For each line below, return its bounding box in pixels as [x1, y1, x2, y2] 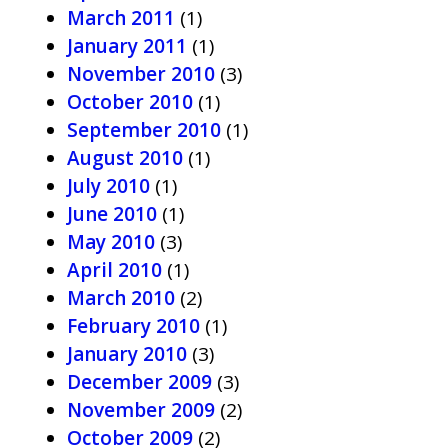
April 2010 [67, 257, 162, 283]
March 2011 [67, 5, 175, 31]
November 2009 [67, 397, 215, 423]
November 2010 [67, 61, 215, 87]
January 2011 [67, 33, 187, 59]
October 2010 [67, 89, 193, 115]
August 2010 [67, 145, 183, 171]
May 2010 [67, 229, 155, 255]
